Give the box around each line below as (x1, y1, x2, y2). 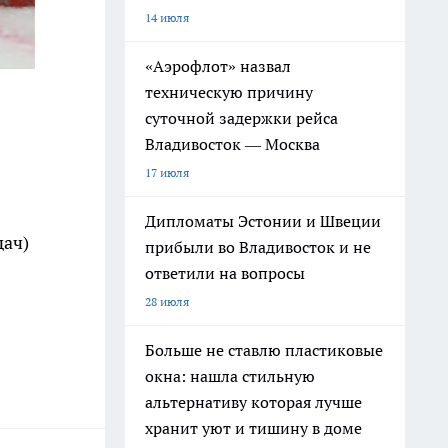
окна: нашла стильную (145, 366, 315, 386)
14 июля (145, 10, 189, 25)
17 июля (145, 165, 189, 180)
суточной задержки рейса (145, 108, 338, 128)
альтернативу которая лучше (145, 392, 362, 412)
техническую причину (145, 82, 313, 102)
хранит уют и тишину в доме (145, 418, 362, 438)
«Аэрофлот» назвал (145, 56, 291, 76)
